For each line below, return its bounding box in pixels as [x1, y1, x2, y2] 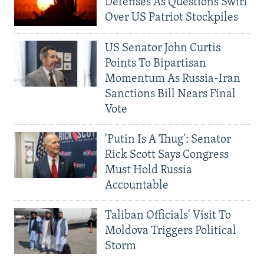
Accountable [105, 179, 169, 192]
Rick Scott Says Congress [105, 148, 229, 161]
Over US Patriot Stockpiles [105, 11, 238, 24]
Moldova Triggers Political [105, 225, 236, 237]
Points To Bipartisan [105, 57, 206, 70]
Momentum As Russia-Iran [105, 72, 240, 85]
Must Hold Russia [105, 164, 192, 176]
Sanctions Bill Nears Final [105, 88, 236, 100]
